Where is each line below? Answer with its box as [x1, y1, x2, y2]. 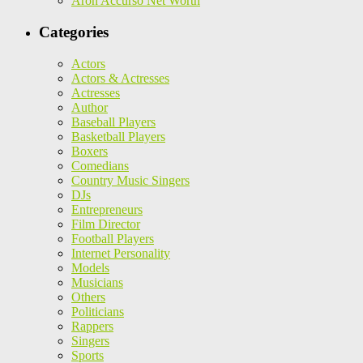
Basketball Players [71, 129, 165, 143]
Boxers [71, 143, 108, 158]
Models [71, 260, 109, 275]
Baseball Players [71, 114, 156, 129]
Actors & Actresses [71, 70, 169, 85]
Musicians [71, 275, 123, 289]
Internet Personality [71, 246, 170, 260]
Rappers [71, 318, 113, 333]
